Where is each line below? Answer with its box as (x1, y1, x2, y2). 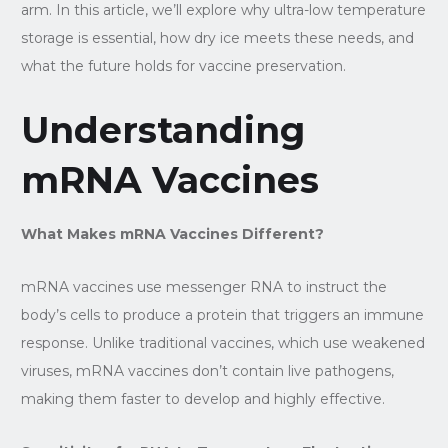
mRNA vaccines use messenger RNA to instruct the (20, 277, 387, 296)
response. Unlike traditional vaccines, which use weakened (20, 333, 425, 352)
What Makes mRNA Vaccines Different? (20, 224, 324, 243)
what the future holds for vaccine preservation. (20, 56, 346, 75)
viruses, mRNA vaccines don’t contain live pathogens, (20, 361, 394, 380)
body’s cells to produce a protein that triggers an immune (20, 305, 424, 324)
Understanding (20, 107, 305, 152)
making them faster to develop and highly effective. (20, 389, 385, 408)
